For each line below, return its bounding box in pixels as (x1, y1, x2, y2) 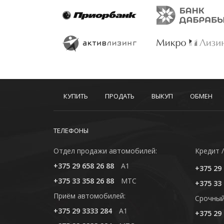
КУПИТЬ (63, 91, 88, 100)
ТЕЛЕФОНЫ (53, 125, 88, 135)
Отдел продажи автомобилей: (53, 145, 157, 155)
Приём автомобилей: (53, 190, 125, 200)
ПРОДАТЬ (105, 91, 134, 100)
